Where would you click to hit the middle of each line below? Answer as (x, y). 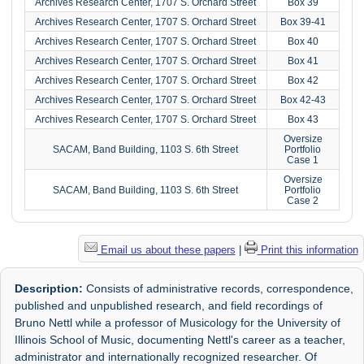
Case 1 (303, 160)
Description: (49, 288)
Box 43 (303, 119)
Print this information (308, 250)
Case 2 (303, 200)
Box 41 (303, 61)
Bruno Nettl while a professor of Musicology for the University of (178, 322)
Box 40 (303, 41)
